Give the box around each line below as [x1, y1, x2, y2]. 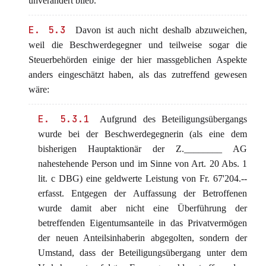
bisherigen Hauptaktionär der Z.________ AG [38, 144, 247, 154]
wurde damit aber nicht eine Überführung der [38, 203, 247, 213]
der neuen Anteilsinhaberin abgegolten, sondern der [38, 233, 247, 243]
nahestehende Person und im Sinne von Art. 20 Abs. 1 [38, 159, 247, 169]
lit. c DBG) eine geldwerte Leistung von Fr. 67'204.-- [38, 173, 247, 183]
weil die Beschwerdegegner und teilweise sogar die [28, 40, 247, 50]
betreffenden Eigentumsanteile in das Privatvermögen [38, 218, 247, 228]
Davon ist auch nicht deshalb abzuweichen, [71, 25, 248, 35]
